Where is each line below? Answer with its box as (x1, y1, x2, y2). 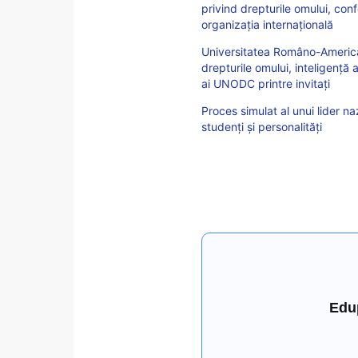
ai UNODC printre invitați (201, 76, 330, 90)
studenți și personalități (201, 119, 322, 133)
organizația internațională (201, 17, 333, 31)
